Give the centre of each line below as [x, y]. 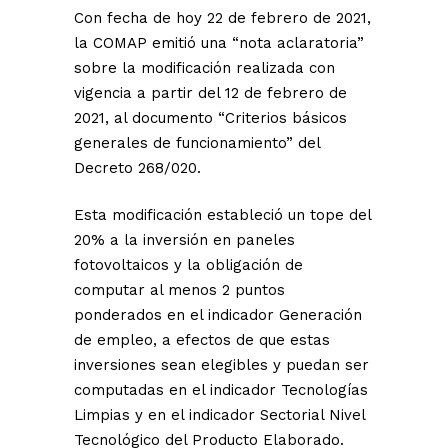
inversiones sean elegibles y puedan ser [221, 365]
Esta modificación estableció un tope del [222, 215]
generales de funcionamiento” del [197, 143]
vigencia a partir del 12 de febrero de [210, 93]
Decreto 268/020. [137, 168]
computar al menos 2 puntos [179, 290]
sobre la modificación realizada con [204, 68]
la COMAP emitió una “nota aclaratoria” [219, 43]
